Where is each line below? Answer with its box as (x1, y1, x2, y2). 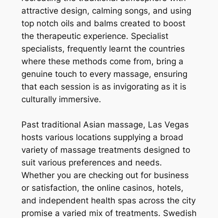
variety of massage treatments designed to (21, 145, 190, 155)
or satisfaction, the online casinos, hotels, (21, 183, 183, 193)
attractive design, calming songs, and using (21, 6, 191, 16)
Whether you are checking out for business (21, 170, 189, 181)
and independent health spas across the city (21, 196, 196, 206)
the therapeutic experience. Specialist (21, 31, 168, 41)
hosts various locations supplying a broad (21, 132, 183, 143)
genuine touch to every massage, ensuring (21, 69, 187, 79)
